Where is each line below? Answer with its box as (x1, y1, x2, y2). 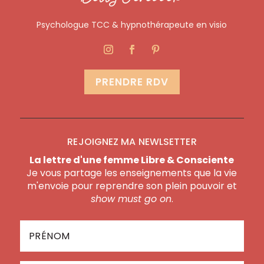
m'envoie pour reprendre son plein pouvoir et (27, 179, 237, 193)
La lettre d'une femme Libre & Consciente (29, 153, 235, 167)
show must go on (90, 192, 171, 206)
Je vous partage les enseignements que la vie (27, 166, 237, 180)
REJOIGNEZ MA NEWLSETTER (67, 135, 197, 149)
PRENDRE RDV (95, 75, 169, 90)
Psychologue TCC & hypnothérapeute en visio (37, 19, 227, 31)
